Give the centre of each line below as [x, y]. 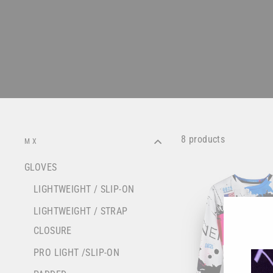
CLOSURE [53, 231]
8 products [203, 139]
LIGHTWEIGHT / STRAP [81, 211]
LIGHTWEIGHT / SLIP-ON [84, 190]
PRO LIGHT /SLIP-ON [77, 253]
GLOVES [41, 168]
